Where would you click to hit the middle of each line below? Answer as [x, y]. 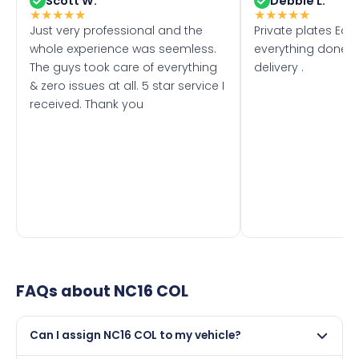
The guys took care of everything [123, 67]
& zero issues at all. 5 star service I [127, 85]
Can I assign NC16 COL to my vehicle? [135, 335]
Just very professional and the [116, 30]
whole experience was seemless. [123, 48]
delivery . [279, 67]
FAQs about [65, 291]
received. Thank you [87, 104]
